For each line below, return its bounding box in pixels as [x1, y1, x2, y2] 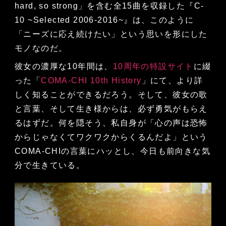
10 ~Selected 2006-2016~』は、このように [14, 16, 194, 25]
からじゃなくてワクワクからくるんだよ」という [14, 133, 208, 142]
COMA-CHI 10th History [41, 76, 142, 85]
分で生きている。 [14, 161, 85, 170]
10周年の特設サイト [112, 62, 194, 71]
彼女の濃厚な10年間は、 [14, 62, 113, 71]
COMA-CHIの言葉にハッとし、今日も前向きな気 [14, 147, 210, 156]
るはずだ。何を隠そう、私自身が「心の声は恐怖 [14, 119, 208, 128]
